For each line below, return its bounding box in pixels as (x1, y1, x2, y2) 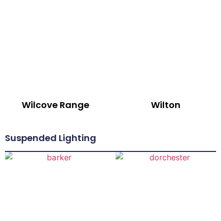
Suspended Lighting (5, 132, 96, 145)
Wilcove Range (21, 99, 89, 111)
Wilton (151, 99, 181, 111)
